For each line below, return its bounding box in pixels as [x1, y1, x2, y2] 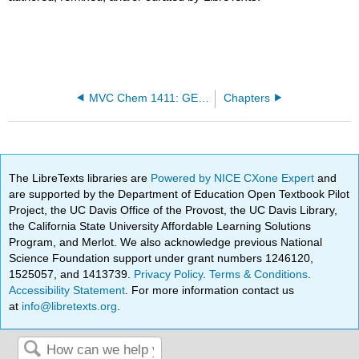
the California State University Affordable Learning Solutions [9, 219, 312, 232]
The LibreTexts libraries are [9, 171, 151, 184]
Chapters [223, 91, 270, 104]
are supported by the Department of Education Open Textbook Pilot [9, 187, 350, 200]
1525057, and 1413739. [9, 267, 135, 280]
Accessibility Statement [9, 283, 126, 296]
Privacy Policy [134, 267, 204, 280]
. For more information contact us [125, 283, 295, 296]
